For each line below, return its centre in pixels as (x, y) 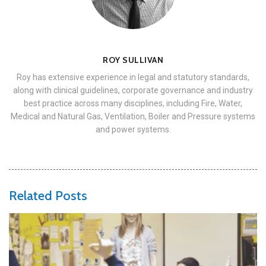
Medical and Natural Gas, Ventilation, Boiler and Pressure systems (133, 116)
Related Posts (48, 195)
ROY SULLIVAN (133, 60)
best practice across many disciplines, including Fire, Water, (133, 103)
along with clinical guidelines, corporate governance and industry (133, 90)
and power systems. (133, 129)
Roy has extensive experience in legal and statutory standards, (133, 77)
